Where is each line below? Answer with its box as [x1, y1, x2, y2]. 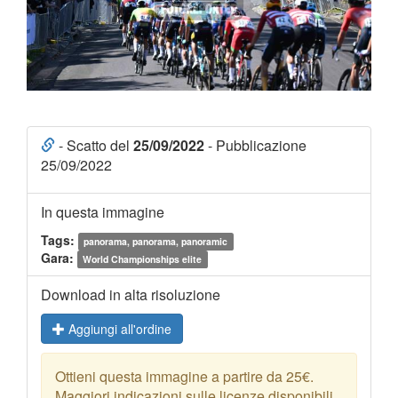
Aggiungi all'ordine [65, 320, 171, 338]
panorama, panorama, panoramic [84, 235, 228, 249]
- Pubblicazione [204, 135, 306, 156]
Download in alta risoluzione [41, 284, 220, 306]
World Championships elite [83, 252, 203, 267]
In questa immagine [41, 202, 164, 223]
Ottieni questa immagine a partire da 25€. [55, 366, 314, 387]
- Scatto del [55, 135, 133, 156]
